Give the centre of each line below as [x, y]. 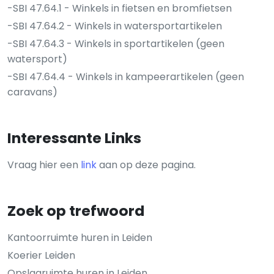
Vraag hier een [44, 165]
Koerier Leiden [41, 255]
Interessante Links [74, 138]
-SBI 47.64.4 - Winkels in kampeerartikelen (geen [126, 76]
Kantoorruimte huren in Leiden [80, 237]
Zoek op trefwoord [76, 210]
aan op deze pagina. [146, 165]
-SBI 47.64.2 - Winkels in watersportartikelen [115, 26]
